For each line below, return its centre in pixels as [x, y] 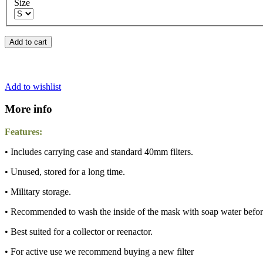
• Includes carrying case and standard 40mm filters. [99, 152]
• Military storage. [38, 192]
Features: [23, 132]
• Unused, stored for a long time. [65, 172]
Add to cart [28, 42]
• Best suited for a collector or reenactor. [79, 232]
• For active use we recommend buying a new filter [99, 252]
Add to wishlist [33, 86]
